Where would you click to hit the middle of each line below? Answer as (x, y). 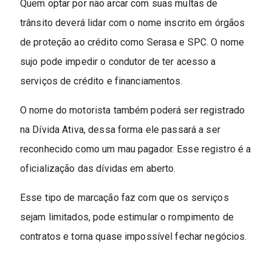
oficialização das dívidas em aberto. (98, 169)
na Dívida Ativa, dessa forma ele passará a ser (120, 130)
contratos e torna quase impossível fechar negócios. (133, 237)
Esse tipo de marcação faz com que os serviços (124, 198)
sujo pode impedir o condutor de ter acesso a (118, 62)
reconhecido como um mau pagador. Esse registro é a (135, 149)
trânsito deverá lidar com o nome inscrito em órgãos (132, 23)
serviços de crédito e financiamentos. (101, 81)
